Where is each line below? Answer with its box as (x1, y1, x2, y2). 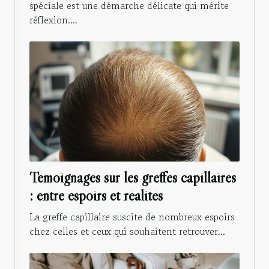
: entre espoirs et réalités (29, 187, 163, 205)
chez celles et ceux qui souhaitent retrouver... (29, 224, 225, 239)
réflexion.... (29, 13, 77, 28)
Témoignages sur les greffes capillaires (29, 169, 236, 187)
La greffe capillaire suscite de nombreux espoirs (29, 210, 235, 225)
